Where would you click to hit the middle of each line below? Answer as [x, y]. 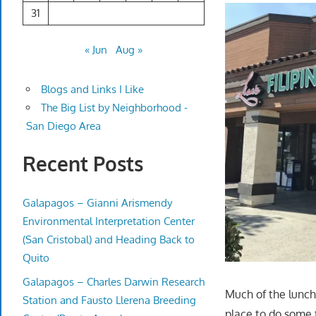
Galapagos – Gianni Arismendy [97, 202]
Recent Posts [83, 164]
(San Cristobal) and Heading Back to [109, 239]
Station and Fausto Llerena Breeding [109, 300]
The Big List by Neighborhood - [114, 108]
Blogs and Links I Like [92, 90]
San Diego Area [63, 126]
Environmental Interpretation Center [109, 221]
